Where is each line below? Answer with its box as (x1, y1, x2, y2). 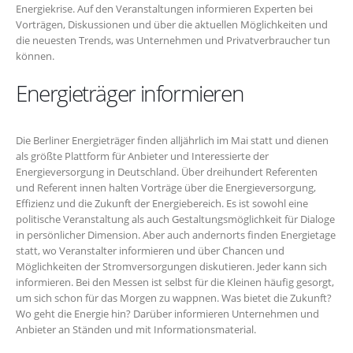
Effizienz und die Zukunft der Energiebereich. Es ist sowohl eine (16, 195, 308, 210)
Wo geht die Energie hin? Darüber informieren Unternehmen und (16, 306, 319, 321)
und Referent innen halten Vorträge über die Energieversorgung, (16, 180, 316, 195)
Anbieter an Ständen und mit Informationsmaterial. (16, 321, 256, 336)
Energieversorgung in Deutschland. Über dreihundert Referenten (16, 164, 318, 179)
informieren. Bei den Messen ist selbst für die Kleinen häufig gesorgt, (16, 274, 334, 289)
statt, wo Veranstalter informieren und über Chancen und (16, 243, 284, 258)
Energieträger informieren (16, 77, 244, 108)
